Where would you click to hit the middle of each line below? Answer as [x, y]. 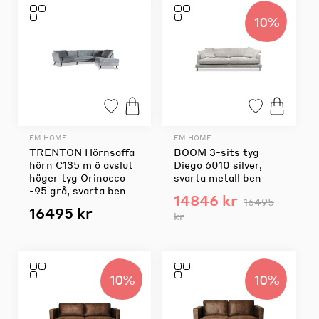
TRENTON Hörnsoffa [82, 151]
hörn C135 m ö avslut [81, 164]
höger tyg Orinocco [77, 177]
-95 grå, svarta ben [78, 190]
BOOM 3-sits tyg [216, 151]
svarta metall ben [217, 177]
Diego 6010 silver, [218, 164]
